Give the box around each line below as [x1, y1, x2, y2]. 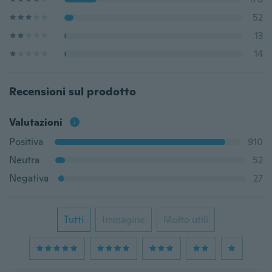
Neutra [9, 154, 39, 166]
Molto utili [163, 213, 208, 226]
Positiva [9, 135, 43, 148]
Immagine [102, 213, 145, 226]
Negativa [9, 172, 49, 185]
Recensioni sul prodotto [9, 84, 136, 98]
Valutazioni [9, 116, 63, 129]
